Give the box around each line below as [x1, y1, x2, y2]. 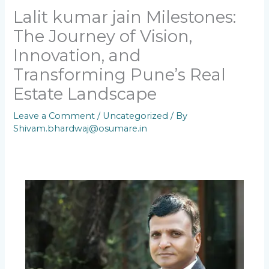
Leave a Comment [13, 110, 95, 121]
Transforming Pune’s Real [13, 64, 226, 85]
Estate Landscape [13, 83, 157, 104]
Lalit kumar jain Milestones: [13, 7, 237, 27]
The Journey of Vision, [13, 26, 193, 46]
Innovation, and [13, 45, 142, 65]
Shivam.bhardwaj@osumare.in [13, 122, 148, 134]
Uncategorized [103, 110, 169, 121]
